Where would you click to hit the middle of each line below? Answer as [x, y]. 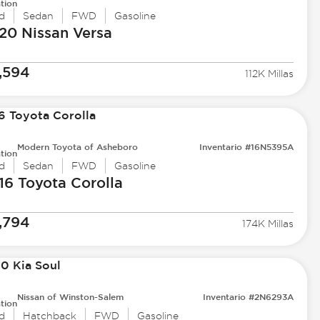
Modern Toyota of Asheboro [77, 147]
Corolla [94, 183]
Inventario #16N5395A [247, 147]
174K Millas [268, 224]
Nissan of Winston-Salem [70, 297]
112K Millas [270, 74]
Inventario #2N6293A [249, 297]
